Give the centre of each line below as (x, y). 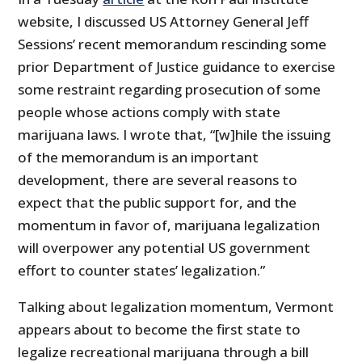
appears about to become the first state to (160, 330)
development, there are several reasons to (158, 180)
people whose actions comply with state (149, 112)
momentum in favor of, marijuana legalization (169, 225)
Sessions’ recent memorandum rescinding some (173, 44)
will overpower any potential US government (164, 248)
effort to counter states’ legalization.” (142, 271)
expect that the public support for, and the (158, 203)
